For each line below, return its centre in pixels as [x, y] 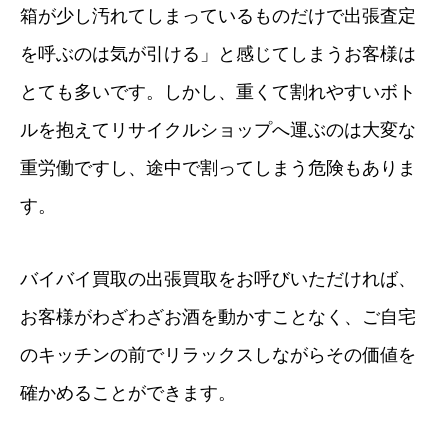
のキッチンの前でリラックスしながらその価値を [218, 354]
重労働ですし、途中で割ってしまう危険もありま [218, 167]
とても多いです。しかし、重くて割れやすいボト [218, 91]
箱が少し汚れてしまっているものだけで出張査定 [218, 15]
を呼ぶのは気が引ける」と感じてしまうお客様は [218, 53]
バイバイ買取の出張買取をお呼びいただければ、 [218, 278]
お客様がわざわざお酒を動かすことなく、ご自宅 [218, 316]
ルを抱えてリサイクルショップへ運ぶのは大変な [218, 129]
